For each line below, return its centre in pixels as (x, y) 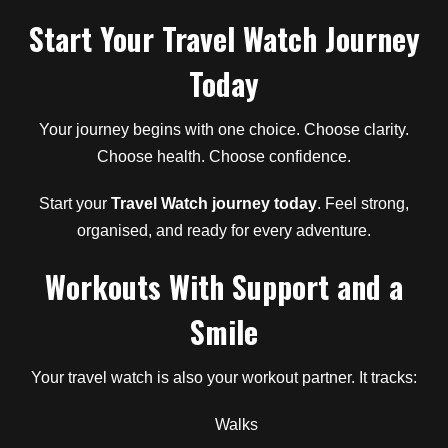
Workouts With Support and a (224, 286)
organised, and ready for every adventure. (224, 230)
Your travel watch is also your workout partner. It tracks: (224, 377)
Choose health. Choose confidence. (224, 156)
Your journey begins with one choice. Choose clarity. (224, 129)
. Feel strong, (363, 203)
